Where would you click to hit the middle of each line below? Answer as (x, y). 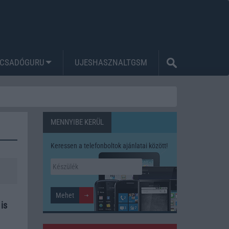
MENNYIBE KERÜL (77, 122)
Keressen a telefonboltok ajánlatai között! (109, 145)
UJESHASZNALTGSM (111, 62)
